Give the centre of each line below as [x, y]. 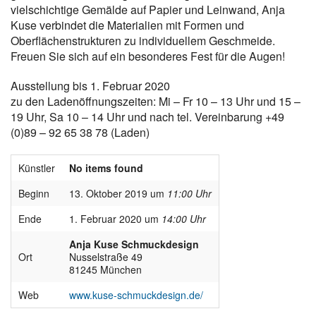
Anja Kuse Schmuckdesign [134, 244]
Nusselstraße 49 [106, 257]
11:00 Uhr [189, 194]
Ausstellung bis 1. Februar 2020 [90, 86]
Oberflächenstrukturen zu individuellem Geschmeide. [143, 41]
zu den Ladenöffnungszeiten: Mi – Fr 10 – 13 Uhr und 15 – [156, 102]
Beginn [34, 194]
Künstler [37, 168]
